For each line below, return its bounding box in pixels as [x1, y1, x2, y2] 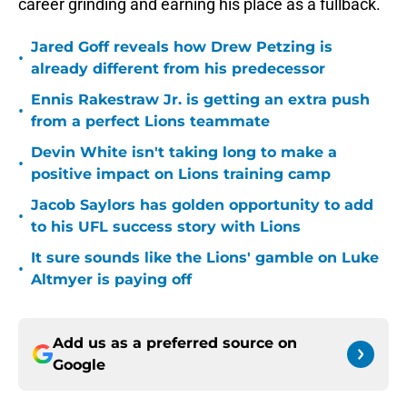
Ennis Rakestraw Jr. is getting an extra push [31, 91, 370, 109]
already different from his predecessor [31, 60, 325, 78]
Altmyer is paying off [31, 271, 192, 289]
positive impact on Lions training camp [31, 165, 331, 184]
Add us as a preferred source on [53, 334, 297, 352]
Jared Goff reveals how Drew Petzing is [31, 38, 333, 56]
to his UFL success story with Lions [31, 218, 301, 236]
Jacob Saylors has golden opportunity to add [31, 196, 373, 214]
